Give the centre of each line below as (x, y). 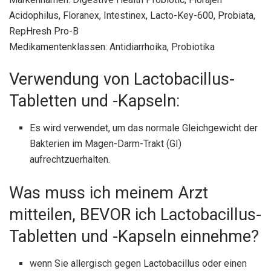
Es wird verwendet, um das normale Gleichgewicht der (144, 128)
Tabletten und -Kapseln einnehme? (134, 237)
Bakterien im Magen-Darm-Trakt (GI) (106, 144)
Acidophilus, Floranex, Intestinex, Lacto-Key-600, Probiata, (132, 15)
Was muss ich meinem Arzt (109, 193)
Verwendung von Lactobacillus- (122, 80)
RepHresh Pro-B (44, 31)
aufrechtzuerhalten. (70, 160)
